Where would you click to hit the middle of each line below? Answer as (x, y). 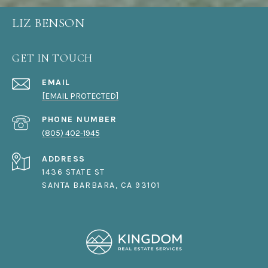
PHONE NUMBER (79, 120)
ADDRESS (64, 159)
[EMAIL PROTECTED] (80, 96)
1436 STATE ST (75, 172)
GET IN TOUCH (52, 58)
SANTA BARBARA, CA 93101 (102, 185)
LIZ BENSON (48, 23)
